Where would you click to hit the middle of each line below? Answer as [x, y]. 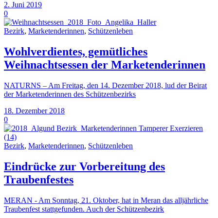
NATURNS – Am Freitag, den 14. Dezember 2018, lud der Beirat [105, 85]
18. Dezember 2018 [34, 110]
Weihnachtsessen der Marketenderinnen [105, 65]
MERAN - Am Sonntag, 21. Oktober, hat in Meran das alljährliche [106, 200]
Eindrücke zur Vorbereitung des [84, 166]
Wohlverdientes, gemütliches [76, 52]
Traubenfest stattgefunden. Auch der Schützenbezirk [84, 209]
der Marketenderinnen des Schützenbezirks [70, 94]
